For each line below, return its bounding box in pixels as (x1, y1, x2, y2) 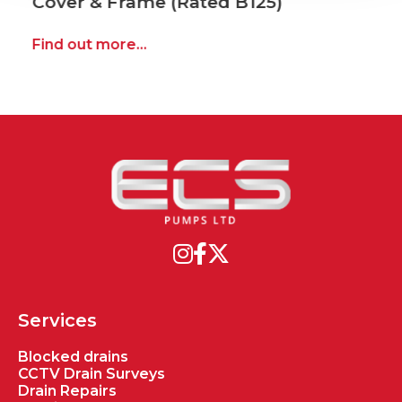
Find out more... (21, 35, 136, 53)
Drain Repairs (18, 381, 117, 399)
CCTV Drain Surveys (18, 364, 165, 382)
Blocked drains (18, 347, 128, 365)
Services (18, 309, 97, 331)
